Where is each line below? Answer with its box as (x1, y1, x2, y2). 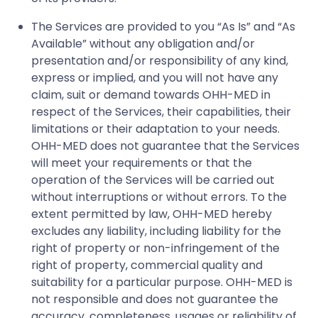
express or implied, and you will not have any (31, 69, 278, 86)
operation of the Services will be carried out (31, 171, 275, 188)
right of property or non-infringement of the (31, 239, 280, 256)
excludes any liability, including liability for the (31, 222, 281, 239)
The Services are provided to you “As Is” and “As (31, 18, 295, 35)
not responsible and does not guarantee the (31, 290, 278, 307)
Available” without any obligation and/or (31, 35, 255, 52)
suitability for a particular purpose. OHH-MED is (31, 273, 292, 290)
